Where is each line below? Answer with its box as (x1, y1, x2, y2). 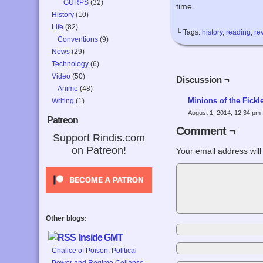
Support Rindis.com (53, 132, 146, 144)
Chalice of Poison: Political (52, 246, 137, 255)
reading (226, 28, 251, 36)
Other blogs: (46, 214, 87, 222)
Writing (52, 97, 75, 105)
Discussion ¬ (176, 75, 230, 85)
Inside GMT (79, 232, 123, 242)
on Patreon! (72, 144, 127, 156)
